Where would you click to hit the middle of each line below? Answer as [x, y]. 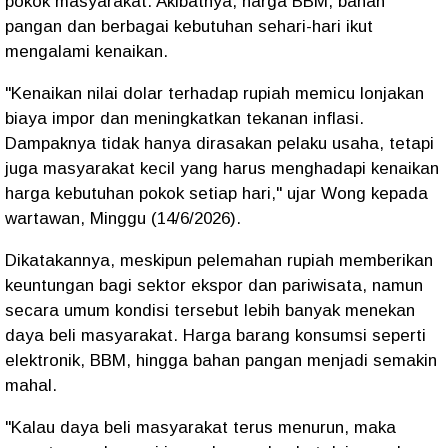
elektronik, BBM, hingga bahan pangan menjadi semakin [221, 360]
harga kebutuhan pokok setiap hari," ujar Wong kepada [216, 193]
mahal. [31, 385]
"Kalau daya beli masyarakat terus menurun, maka [200, 427]
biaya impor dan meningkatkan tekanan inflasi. [184, 118]
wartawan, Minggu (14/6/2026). [123, 218]
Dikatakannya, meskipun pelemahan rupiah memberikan [219, 260]
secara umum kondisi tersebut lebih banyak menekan [210, 310]
